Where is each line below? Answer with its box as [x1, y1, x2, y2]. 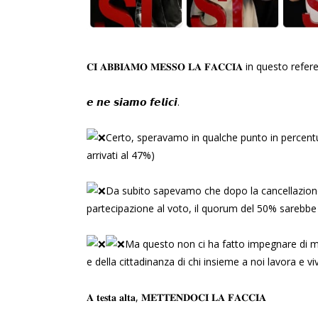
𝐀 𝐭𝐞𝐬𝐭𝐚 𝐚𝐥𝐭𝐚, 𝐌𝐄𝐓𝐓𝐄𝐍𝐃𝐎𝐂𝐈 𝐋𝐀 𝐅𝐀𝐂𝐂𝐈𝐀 [87, 290, 266, 305]
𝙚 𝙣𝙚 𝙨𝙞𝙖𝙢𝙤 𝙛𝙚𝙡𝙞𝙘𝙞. [87, 95, 180, 109]
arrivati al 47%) [87, 148, 155, 163]
